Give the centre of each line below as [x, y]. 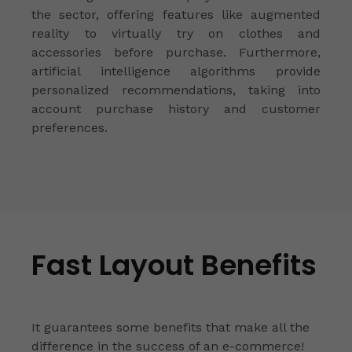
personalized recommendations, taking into [176, 90]
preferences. [70, 127]
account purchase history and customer [176, 108]
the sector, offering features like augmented [176, 14]
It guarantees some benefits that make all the [170, 327]
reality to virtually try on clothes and [176, 33]
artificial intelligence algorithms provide [176, 71]
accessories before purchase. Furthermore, [176, 52]
